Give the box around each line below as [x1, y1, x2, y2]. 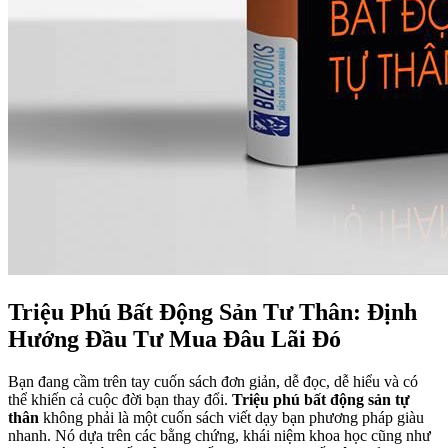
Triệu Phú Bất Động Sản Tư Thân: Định [8, 298, 417, 325]
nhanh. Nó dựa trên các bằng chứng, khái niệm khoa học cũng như [8, 426, 431, 444]
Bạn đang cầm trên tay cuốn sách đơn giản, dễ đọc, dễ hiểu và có [8, 372, 418, 390]
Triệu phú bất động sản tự [232, 390, 410, 408]
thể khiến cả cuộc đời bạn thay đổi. [8, 390, 232, 408]
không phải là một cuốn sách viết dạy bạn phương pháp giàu [39, 408, 424, 426]
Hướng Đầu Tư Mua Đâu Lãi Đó [8, 325, 341, 352]
